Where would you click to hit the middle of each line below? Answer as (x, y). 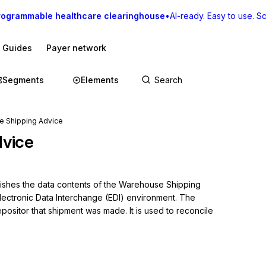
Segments (23, 80)
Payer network (76, 48)
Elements (100, 80)
